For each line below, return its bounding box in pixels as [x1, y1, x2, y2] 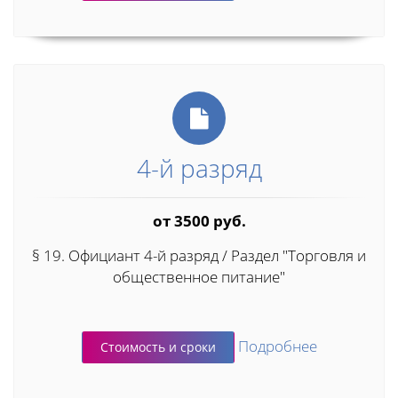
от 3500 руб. [152, 211, 246, 232]
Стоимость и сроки [99, 338, 216, 356]
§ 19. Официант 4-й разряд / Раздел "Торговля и [32, 245, 366, 267]
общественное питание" [113, 267, 285, 288]
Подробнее [237, 335, 317, 356]
